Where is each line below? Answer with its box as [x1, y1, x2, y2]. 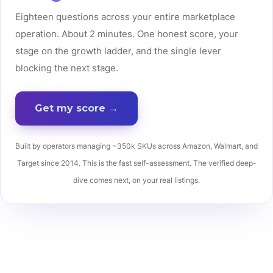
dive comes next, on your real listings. [73, 175, 200, 185]
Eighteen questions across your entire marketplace [15, 11, 235, 23]
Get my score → [35, 102, 118, 114]
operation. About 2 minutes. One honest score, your [15, 28, 238, 40]
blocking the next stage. [15, 62, 118, 74]
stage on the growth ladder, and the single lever [15, 45, 221, 57]
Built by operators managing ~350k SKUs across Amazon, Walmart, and [15, 141, 258, 151]
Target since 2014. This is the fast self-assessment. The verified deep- [16, 158, 257, 168]
